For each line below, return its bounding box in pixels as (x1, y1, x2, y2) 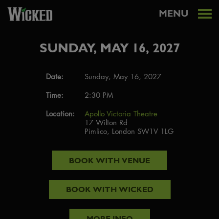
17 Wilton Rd (84, 118, 128, 128)
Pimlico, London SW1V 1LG (84, 127, 174, 136)
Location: (45, 109, 75, 119)
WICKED (118, 185, 153, 195)
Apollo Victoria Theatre (84, 109, 157, 119)
